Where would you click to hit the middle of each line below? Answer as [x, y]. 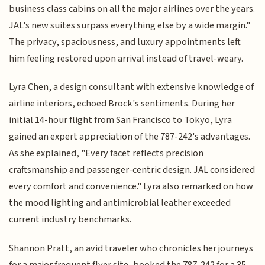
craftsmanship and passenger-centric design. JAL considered [132, 170]
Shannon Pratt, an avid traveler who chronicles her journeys [131, 248]
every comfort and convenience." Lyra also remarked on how [131, 187]
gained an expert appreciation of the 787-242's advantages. [130, 137]
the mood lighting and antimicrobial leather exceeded [120, 203]
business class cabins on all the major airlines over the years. [132, 9]
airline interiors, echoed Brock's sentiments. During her [122, 104]
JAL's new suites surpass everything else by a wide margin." [130, 25]
